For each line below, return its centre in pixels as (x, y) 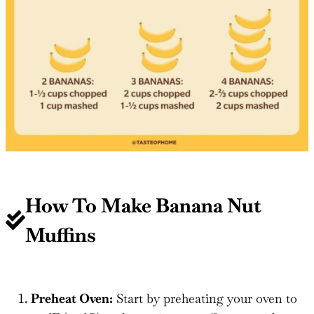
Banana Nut (209, 205)
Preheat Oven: (72, 298)
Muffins (61, 234)
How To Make (90, 205)
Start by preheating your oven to (205, 298)
